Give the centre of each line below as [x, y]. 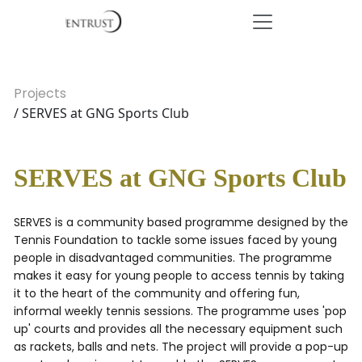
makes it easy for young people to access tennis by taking [179, 276]
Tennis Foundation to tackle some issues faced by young [175, 240]
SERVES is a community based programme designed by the [181, 222]
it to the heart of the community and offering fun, [157, 293]
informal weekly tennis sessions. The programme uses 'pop [180, 311]
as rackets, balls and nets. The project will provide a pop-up [181, 347]
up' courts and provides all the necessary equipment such [178, 329]
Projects [40, 93]
